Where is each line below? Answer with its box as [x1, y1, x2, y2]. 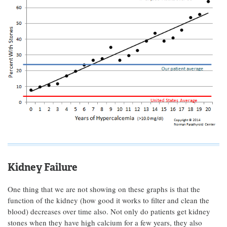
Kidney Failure [8, 160, 78, 174]
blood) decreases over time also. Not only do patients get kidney [8, 206, 210, 216]
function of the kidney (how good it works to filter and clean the [8, 195, 209, 205]
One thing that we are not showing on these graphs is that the [8, 183, 200, 194]
